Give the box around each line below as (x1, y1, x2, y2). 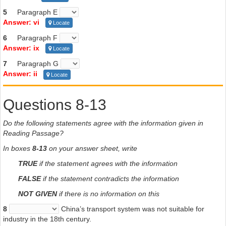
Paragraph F (7, 34, 60, 42)
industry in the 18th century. (3, 214, 91, 223)
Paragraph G (7, 60, 61, 68)
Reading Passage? (3, 129, 64, 137)
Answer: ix (3, 44, 39, 52)
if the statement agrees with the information (37, 159, 178, 167)
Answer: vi (3, 18, 39, 26)
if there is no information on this (57, 189, 159, 198)
